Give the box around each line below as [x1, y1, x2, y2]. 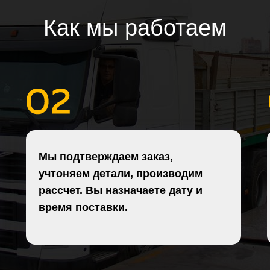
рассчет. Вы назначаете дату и [39, 184, 202, 196]
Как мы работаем [43, 14, 227, 40]
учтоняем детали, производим [39, 167, 202, 180]
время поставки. [39, 201, 128, 213]
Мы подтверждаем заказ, [39, 150, 173, 163]
